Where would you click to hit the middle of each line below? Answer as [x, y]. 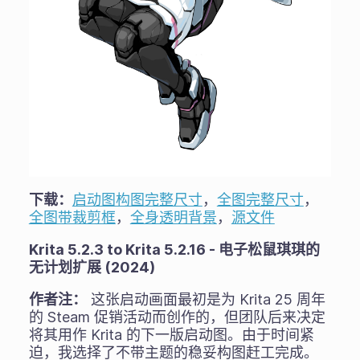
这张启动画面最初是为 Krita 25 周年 [206, 299]
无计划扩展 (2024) [92, 267]
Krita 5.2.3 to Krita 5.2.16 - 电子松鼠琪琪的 [174, 249]
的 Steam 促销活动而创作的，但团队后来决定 [177, 317]
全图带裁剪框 [72, 217]
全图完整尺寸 [260, 199]
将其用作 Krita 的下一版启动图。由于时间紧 [171, 334]
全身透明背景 [173, 217]
